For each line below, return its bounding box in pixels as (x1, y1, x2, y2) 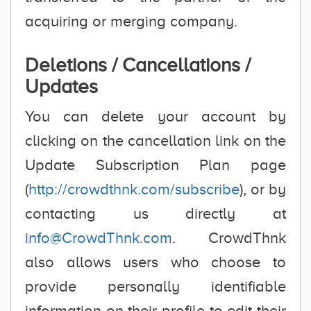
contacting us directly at (25, 205, 286, 222)
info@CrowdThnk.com (25, 229, 172, 246)
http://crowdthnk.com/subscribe (28, 180, 239, 198)
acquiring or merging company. (25, 12, 237, 30)
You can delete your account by (25, 108, 286, 125)
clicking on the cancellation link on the (25, 132, 286, 149)
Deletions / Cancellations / (25, 54, 251, 76)
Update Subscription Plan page (25, 156, 286, 174)
